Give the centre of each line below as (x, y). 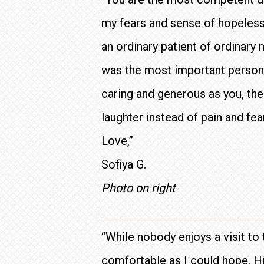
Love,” (117, 141)
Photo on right (138, 188)
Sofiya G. (124, 164)
